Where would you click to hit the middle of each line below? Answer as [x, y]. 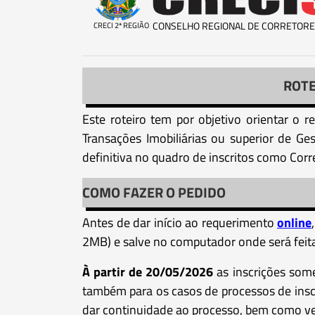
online [294, 222]
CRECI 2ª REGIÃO [121, 25]
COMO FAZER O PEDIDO [154, 192]
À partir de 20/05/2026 [148, 271]
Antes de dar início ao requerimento [180, 222]
